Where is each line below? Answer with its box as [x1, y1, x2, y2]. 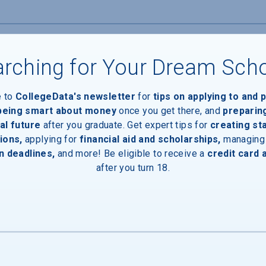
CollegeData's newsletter [15, 90, 136, 102]
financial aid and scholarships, [80, 133, 221, 144]
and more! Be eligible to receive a [55, 147, 208, 159]
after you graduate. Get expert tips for [43, 119, 208, 130]
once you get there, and [119, 104, 223, 116]
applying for [22, 133, 77, 144]
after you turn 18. [96, 161, 170, 173]
